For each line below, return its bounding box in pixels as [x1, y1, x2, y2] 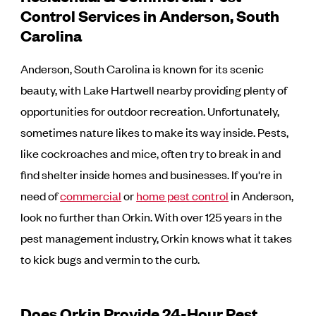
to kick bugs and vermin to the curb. [20, 251, 200, 267]
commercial [60, 188, 122, 204]
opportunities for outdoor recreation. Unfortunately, [20, 103, 280, 119]
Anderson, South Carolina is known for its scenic [20, 61, 265, 77]
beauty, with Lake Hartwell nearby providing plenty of [20, 82, 288, 98]
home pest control [136, 188, 229, 204]
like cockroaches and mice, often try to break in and [20, 145, 281, 162]
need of [20, 188, 61, 204]
